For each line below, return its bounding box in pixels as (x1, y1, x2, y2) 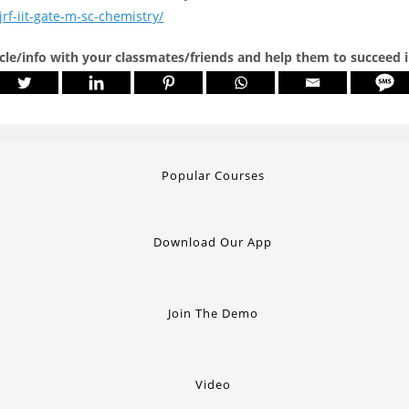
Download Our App (153, 233, 272, 250)
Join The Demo (167, 304, 258, 321)
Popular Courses (161, 166, 265, 184)
